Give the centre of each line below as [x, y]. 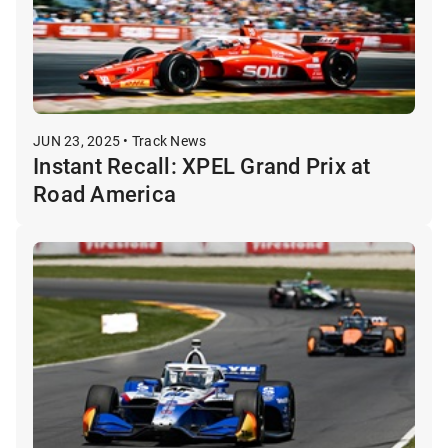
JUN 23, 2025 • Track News [120, 140]
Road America [104, 193]
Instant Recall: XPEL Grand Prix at [202, 165]
